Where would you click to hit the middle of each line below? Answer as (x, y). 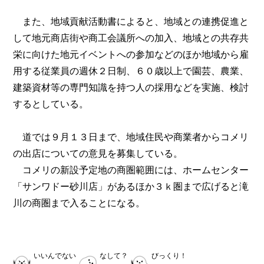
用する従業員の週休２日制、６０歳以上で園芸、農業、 (131, 71)
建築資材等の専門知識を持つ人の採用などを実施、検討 (131, 88)
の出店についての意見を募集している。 (98, 154)
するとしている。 (51, 104)
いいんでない (55, 256)
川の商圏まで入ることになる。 (79, 203)
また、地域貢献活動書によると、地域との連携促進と (131, 22)
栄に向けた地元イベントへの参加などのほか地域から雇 (131, 55)
